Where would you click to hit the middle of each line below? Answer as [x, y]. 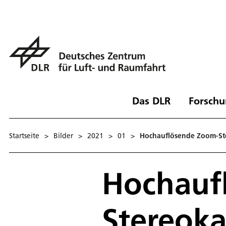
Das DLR [151, 100]
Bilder [63, 135]
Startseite [24, 135]
